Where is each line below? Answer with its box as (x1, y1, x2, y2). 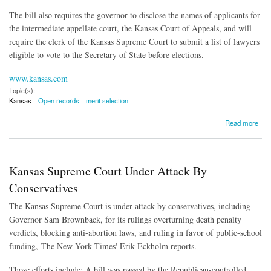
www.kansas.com (9, 72, 68, 84)
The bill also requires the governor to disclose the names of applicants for (9, 9, 260, 21)
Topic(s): (9, 85, 35, 95)
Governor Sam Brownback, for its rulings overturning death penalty (9, 213, 241, 225)
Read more (225, 117, 259, 128)
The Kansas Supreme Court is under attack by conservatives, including (9, 200, 250, 212)
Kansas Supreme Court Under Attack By (9, 162, 207, 179)
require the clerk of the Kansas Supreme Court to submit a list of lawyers (9, 36, 260, 48)
